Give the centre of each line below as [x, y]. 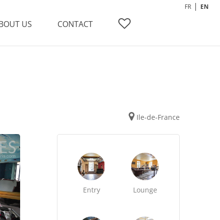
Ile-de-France [158, 117]
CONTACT [75, 24]
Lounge [145, 190]
